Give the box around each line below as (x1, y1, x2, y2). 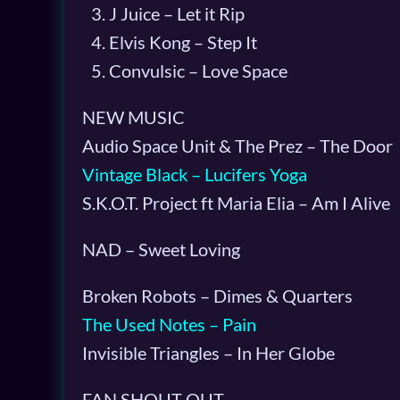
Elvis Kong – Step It (109, 30, 257, 53)
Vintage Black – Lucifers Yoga (82, 162, 307, 185)
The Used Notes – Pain (82, 312, 256, 335)
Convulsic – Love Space (109, 59, 287, 81)
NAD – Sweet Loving (82, 237, 240, 260)
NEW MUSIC (82, 105, 185, 128)
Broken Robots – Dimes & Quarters (82, 284, 353, 306)
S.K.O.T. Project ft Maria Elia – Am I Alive (82, 191, 390, 213)
